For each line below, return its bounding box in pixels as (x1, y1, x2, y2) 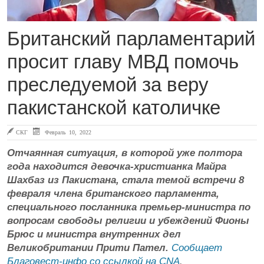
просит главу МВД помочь (7, 50, 239, 72)
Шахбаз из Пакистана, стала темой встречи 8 (7, 174, 244, 186)
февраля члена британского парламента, (7, 187, 219, 199)
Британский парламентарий (7, 27, 255, 49)
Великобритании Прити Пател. (7, 242, 169, 253)
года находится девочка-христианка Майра (7, 160, 226, 172)
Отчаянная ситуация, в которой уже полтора (7, 147, 242, 159)
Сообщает (171, 242, 222, 253)
